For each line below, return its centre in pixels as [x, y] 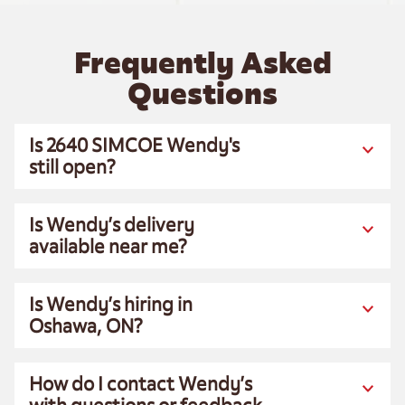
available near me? [108, 246]
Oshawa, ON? [86, 326]
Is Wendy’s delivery [112, 225]
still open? [72, 167]
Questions [202, 94]
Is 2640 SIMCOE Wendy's [134, 145]
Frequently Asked [202, 63]
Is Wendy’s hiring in [111, 304]
